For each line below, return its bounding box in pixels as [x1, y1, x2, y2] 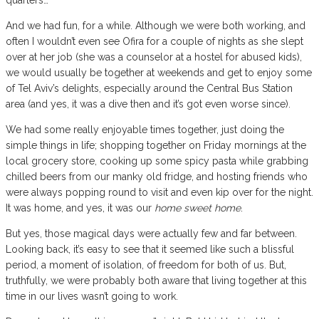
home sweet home [155, 202, 241, 214]
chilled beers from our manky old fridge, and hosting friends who [6, 170, 308, 182]
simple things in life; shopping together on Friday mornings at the [6, 139, 306, 151]
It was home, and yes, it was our [6, 202, 155, 214]
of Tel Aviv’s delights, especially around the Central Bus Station [6, 82, 293, 94]
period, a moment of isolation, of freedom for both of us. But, [6, 258, 286, 271]
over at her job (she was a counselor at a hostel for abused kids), [6, 51, 302, 63]
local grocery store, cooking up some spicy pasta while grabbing [6, 155, 308, 167]
